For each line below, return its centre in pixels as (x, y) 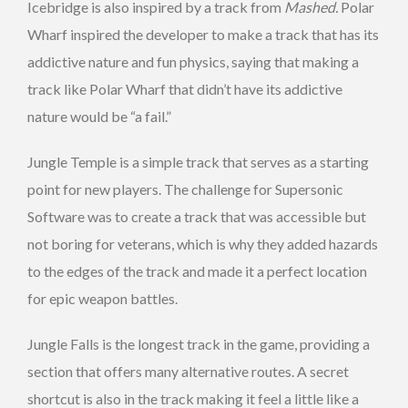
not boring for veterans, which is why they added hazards (203, 244)
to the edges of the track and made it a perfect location (197, 271)
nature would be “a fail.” (99, 117)
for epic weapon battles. (102, 299)
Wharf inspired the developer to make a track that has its (203, 35)
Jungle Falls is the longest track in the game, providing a (199, 344)
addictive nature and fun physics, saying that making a (193, 62)
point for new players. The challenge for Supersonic (185, 189)
